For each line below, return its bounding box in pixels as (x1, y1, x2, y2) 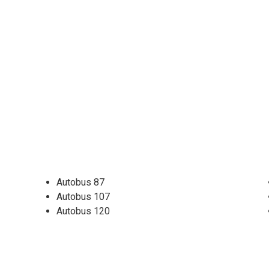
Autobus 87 (56, 177, 104, 189)
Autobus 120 (56, 205, 110, 217)
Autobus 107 (56, 191, 110, 203)
